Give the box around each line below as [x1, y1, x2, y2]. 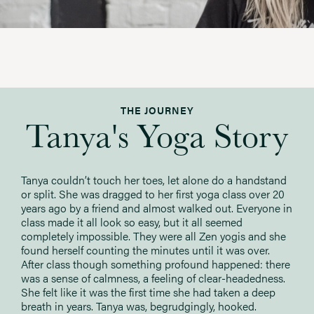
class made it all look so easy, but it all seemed [21, 213, 243, 230]
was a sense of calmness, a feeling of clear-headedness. [21, 269, 285, 286]
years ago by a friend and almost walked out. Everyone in [21, 199, 292, 216]
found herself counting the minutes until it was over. [21, 241, 270, 258]
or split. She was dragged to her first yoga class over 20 [21, 185, 285, 202]
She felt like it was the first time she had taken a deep [21, 283, 275, 300]
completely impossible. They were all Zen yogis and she [21, 227, 286, 244]
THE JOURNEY [120, 102, 194, 117]
